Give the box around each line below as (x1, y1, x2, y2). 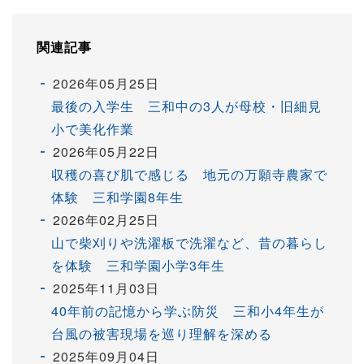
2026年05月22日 (53, 142, 159, 162)
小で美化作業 (51, 119, 134, 139)
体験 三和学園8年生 (51, 188, 184, 207)
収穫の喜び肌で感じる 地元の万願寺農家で (51, 165, 327, 184)
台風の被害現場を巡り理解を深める (51, 324, 272, 344)
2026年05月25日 (53, 74, 159, 93)
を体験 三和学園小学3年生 (51, 256, 225, 275)
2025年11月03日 (53, 279, 159, 298)
